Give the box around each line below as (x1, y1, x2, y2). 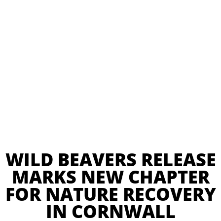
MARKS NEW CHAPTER (11, 164, 210, 188)
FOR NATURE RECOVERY (5, 182, 216, 206)
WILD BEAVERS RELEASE (5, 147, 216, 171)
